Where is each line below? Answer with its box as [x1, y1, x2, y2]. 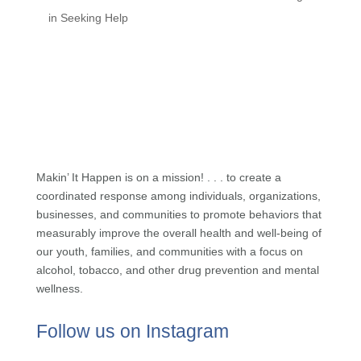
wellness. [35, 282, 83, 295]
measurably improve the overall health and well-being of [35, 226, 322, 239]
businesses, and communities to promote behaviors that [35, 208, 322, 221]
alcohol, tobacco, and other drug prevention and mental [35, 263, 319, 276]
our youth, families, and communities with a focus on [35, 245, 303, 258]
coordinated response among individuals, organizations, [35, 189, 321, 202]
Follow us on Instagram [35, 321, 229, 342]
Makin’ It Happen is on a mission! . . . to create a [35, 171, 281, 184]
